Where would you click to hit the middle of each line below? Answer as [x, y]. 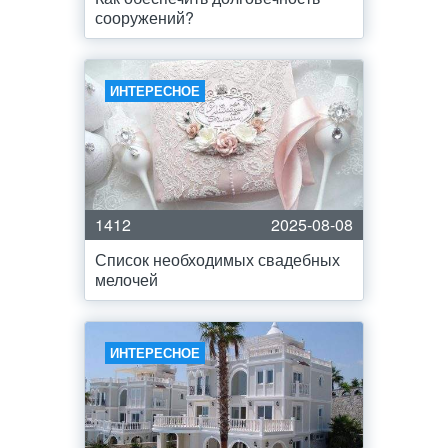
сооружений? [144, 17]
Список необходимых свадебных [217, 259]
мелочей [126, 279]
